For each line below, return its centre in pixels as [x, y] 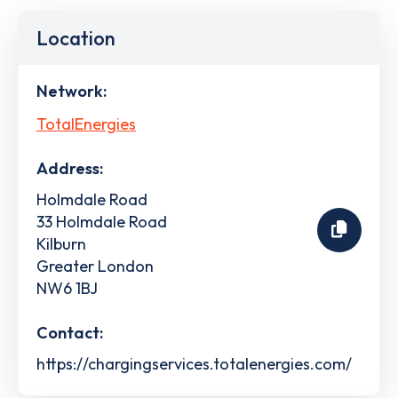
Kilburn [61, 243]
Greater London [95, 266]
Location [76, 38]
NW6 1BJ [67, 288]
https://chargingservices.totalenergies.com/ [194, 363]
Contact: [70, 332]
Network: [72, 91]
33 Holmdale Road [102, 221]
